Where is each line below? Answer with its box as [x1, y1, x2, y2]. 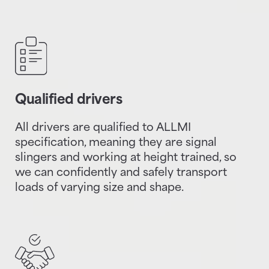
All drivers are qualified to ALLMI [15, 122, 191, 134]
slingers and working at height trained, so [15, 153, 237, 164]
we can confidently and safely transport [15, 168, 227, 179]
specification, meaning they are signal [15, 138, 217, 149]
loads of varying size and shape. [15, 183, 184, 194]
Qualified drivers [15, 93, 122, 107]
